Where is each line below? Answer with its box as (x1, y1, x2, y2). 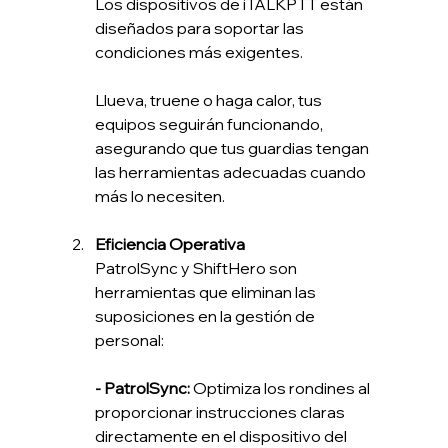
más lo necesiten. (94, 186, 225, 207)
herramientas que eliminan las (94, 282, 319, 303)
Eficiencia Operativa (94, 234, 245, 255)
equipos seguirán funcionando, (94, 114, 326, 135)
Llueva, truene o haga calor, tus (94, 90, 325, 111)
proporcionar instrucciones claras (94, 402, 348, 423)
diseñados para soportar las (94, 18, 307, 39)
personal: (94, 330, 164, 351)
